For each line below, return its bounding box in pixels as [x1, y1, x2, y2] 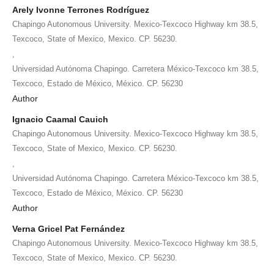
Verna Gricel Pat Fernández [12, 223, 125, 234]
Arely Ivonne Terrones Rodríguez [12, 4, 149, 15]
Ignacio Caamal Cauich [12, 114, 108, 124]
